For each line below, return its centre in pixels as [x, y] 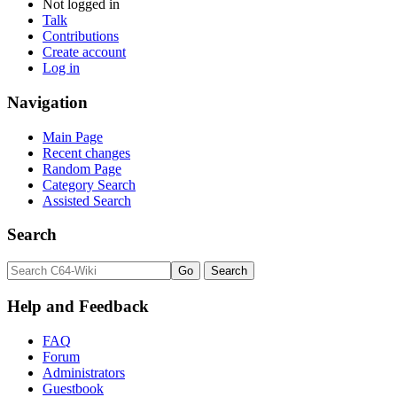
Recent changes [86, 152]
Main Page [73, 136]
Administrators [84, 372]
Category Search [89, 184]
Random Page [82, 168]
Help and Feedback [78, 306]
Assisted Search [87, 200]
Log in [61, 68]
